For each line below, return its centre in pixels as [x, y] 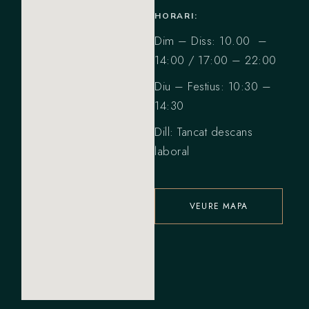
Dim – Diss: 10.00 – [211, 41]
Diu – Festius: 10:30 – [213, 87]
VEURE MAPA [219, 207]
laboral [172, 151]
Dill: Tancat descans [203, 132]
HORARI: [176, 16]
